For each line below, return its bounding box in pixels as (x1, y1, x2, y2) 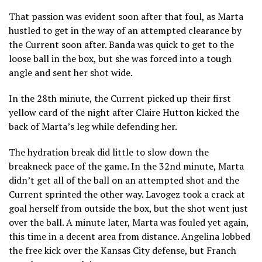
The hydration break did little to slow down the (9, 145, 209, 158)
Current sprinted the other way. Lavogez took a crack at (9, 187, 245, 201)
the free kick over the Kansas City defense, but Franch (9, 243, 236, 257)
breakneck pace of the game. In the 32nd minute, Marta (9, 159, 244, 173)
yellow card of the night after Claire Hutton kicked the (9, 105, 239, 119)
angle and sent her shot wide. (9, 65, 133, 79)
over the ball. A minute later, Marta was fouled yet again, (9, 215, 249, 229)
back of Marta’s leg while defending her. (9, 119, 177, 133)
